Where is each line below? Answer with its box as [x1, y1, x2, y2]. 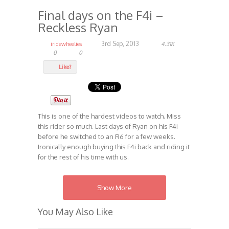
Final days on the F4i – [38, 7, 164, 24]
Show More [97, 184, 132, 192]
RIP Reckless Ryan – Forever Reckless [38, 173, 156, 182]
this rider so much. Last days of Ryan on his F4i [38, 122, 178, 131]
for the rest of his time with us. [38, 153, 129, 162]
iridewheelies [51, 40, 82, 48]
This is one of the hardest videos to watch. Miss [38, 112, 181, 121]
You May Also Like [38, 206, 113, 218]
